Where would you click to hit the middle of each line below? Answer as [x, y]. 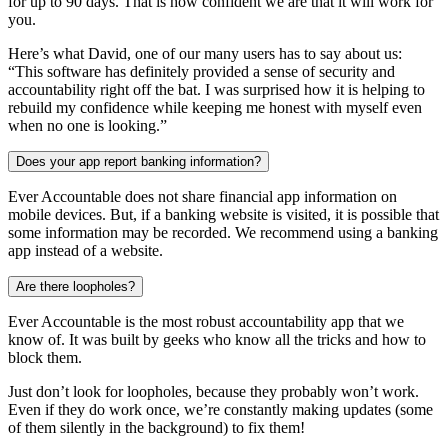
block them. [45, 358]
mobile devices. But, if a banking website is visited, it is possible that [223, 215]
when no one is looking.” [87, 126]
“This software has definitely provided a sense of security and [201, 72]
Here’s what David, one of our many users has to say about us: [205, 54]
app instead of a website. [85, 251]
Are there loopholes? [75, 287]
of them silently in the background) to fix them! [156, 428]
